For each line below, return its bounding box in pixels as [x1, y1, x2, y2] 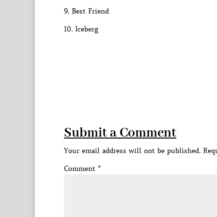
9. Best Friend [64, 7, 109, 15]
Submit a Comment [64, 125, 176, 141]
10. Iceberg [64, 25, 98, 33]
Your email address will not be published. [64, 146, 201, 155]
